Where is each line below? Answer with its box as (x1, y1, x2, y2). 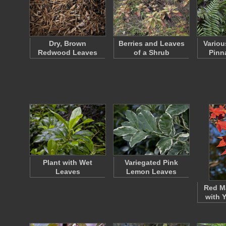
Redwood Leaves (38, 48, 97, 56)
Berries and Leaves (118, 39, 185, 47)
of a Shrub (133, 48, 169, 56)
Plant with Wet (43, 158, 92, 166)
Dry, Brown (49, 39, 86, 47)
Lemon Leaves (126, 167, 177, 176)
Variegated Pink (125, 158, 178, 166)
